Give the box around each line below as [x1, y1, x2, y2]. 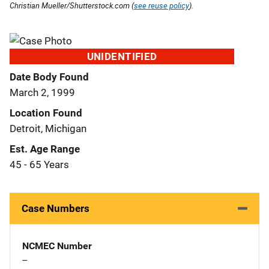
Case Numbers [22, 202, 89, 214]
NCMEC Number [22, 240, 92, 252]
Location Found [10, 106, 82, 119]
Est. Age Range [10, 142, 80, 155]
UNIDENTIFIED [86, 50, 157, 62]
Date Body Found [10, 70, 89, 83]
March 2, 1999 [10, 86, 75, 98]
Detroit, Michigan [10, 122, 86, 134]
